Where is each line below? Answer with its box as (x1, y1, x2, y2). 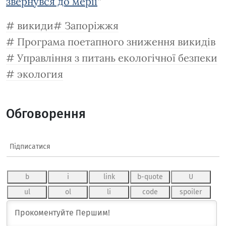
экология (17, 68, 63, 81)
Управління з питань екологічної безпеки (17, 51, 217, 65)
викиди (17, 19, 53, 32)
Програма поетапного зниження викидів (17, 35, 215, 48)
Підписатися (10, 142, 50, 151)
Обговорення (6, 106, 86, 122)
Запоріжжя (65, 19, 119, 32)
